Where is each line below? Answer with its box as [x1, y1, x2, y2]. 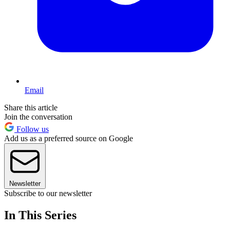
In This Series [4, 208, 76, 222]
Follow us [14, 124, 49, 133]
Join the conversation [4, 112, 72, 121]
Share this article [4, 103, 57, 112]
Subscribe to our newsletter [4, 188, 92, 198]
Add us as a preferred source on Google [4, 133, 133, 143]
